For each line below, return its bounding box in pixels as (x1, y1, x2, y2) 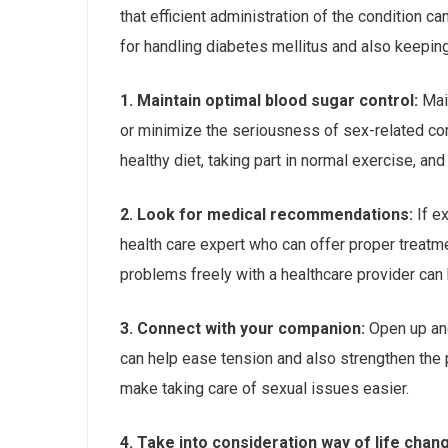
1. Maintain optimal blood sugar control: (120, 91, 418, 110)
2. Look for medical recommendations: (120, 205, 413, 224)
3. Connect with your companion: (120, 319, 365, 338)
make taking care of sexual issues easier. (120, 379, 409, 398)
